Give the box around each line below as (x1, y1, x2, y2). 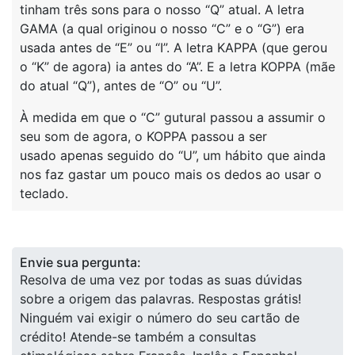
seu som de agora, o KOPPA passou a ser (20, 128, 267, 144)
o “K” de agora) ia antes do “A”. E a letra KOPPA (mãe (20, 59, 335, 74)
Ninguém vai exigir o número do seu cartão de (20, 310, 300, 326)
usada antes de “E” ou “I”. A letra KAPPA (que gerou (20, 40, 327, 55)
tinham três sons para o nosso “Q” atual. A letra (20, 2, 304, 17)
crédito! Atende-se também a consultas (20, 329, 256, 345)
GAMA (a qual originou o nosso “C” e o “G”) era (20, 21, 304, 36)
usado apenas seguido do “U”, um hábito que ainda (20, 147, 326, 163)
